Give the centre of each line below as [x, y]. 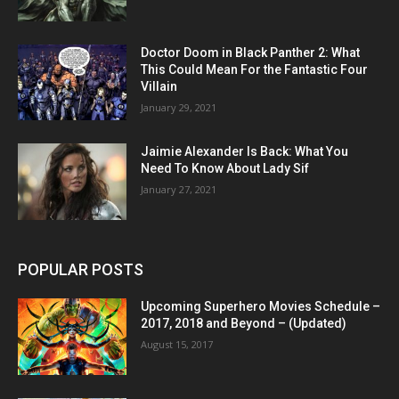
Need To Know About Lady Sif [225, 169]
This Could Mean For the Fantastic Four [255, 69]
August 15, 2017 [177, 345]
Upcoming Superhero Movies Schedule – [261, 307]
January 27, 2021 [179, 190]
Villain [159, 86]
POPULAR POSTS [81, 270]
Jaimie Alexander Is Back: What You [245, 152]
